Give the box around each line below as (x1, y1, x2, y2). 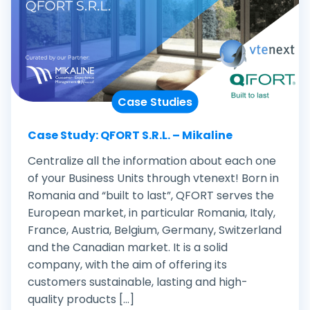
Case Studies (118, 93, 192, 110)
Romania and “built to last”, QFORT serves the (28, 187, 274, 203)
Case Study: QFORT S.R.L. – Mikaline (28, 127, 232, 143)
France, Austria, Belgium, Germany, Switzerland (28, 221, 282, 238)
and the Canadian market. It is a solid (28, 239, 228, 255)
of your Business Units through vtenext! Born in (28, 170, 279, 186)
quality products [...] (28, 291, 134, 307)
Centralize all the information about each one (28, 152, 276, 169)
